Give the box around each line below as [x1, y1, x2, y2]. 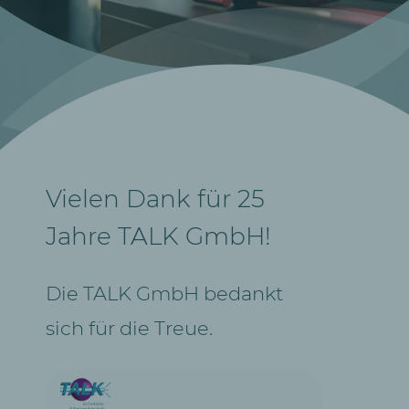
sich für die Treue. [45, 316, 213, 340]
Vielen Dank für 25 [45, 183, 265, 214]
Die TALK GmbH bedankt [45, 281, 283, 305]
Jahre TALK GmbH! [45, 220, 271, 251]
